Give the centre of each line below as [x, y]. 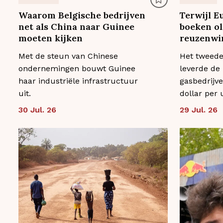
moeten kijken [51, 38]
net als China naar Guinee [76, 27]
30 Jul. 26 [37, 110]
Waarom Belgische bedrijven [82, 15]
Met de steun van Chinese [68, 56]
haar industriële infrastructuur [78, 81]
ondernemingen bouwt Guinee [77, 69]
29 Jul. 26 [198, 110]
